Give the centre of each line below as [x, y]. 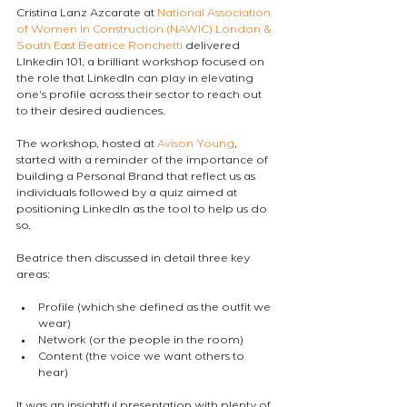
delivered [213, 47]
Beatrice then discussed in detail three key [134, 259]
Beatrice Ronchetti [130, 47]
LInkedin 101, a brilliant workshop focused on [142, 63]
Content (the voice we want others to [143, 357]
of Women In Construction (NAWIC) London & [145, 30]
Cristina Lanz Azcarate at [87, 14]
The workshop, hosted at [87, 145]
